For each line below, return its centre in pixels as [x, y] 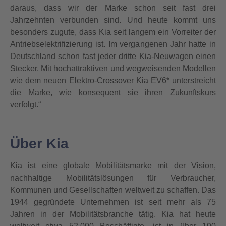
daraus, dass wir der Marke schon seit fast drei [113, 8]
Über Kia [39, 144]
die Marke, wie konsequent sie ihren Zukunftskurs [113, 93]
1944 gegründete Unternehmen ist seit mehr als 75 [113, 202]
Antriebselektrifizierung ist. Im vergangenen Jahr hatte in [113, 44]
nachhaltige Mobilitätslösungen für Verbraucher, [113, 178]
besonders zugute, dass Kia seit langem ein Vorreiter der [113, 32]
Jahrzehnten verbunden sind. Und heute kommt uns [113, 20]
